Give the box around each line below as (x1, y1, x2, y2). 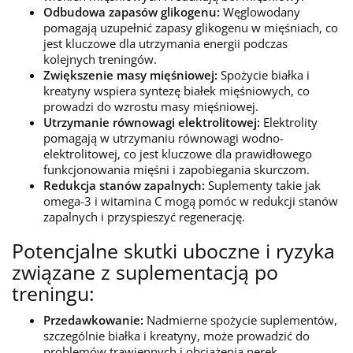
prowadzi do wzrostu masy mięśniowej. (43, 98, 258, 114)
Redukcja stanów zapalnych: (43, 177, 205, 193)
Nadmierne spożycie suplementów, (143, 312, 337, 328)
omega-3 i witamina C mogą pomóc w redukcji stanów (43, 193, 338, 209)
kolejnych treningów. (43, 51, 157, 67)
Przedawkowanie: (43, 312, 143, 328)
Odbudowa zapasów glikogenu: (43, 4, 220, 20)
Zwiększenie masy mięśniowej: (43, 67, 217, 83)
